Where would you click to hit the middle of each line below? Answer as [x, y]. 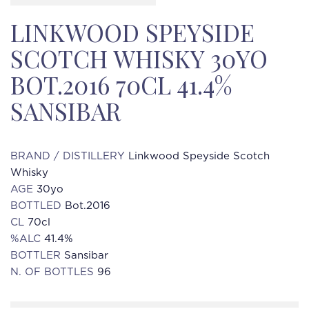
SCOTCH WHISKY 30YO [139, 58]
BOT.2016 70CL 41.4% [121, 84]
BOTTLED [38, 206]
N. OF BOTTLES [54, 272]
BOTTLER [37, 256]
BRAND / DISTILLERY [69, 156]
